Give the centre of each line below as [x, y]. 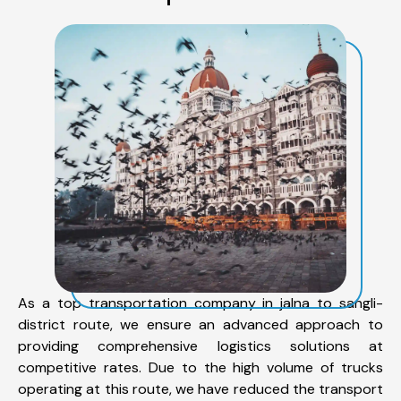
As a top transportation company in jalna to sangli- [200, 303]
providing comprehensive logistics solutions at [200, 346]
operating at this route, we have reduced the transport [200, 388]
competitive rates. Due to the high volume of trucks [200, 367]
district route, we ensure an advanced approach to [200, 324]
